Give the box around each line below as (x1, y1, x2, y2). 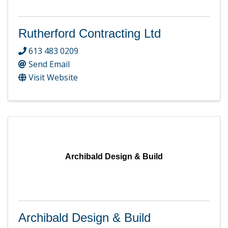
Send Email (28, 59, 70, 70)
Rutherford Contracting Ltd (18, 26, 161, 40)
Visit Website (28, 72, 78, 83)
